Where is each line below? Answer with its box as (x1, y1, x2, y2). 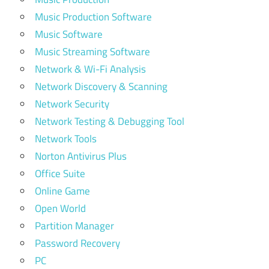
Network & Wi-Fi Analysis (35, 61, 146, 77)
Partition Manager (35, 218, 114, 234)
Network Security (35, 96, 109, 112)
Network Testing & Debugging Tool (35, 113, 184, 129)
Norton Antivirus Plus (35, 148, 127, 164)
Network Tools (35, 131, 97, 147)
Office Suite (35, 166, 85, 181)
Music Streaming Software (35, 44, 150, 59)
